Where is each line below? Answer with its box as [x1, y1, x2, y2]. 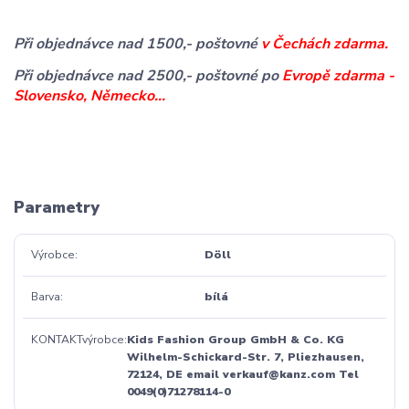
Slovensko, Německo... [14, 85, 165, 106]
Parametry [14, 196, 100, 219]
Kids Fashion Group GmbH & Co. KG [126, 331, 344, 347]
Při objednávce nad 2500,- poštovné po [14, 65, 278, 86]
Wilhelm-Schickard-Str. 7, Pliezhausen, [126, 349, 364, 364]
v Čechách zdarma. [261, 33, 388, 54]
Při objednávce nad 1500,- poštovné [14, 33, 261, 54]
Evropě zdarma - [278, 65, 394, 86]
